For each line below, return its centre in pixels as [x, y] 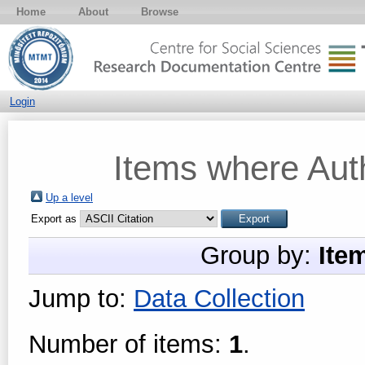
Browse [160, 12]
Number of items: [129, 344]
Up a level [69, 198]
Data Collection [219, 299]
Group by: [259, 255]
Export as [55, 219]
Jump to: [81, 299]
